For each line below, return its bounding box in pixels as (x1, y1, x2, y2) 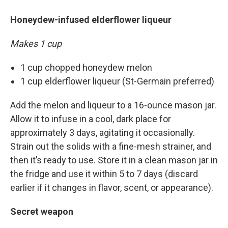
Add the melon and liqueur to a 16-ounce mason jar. (10, 100, 216, 110)
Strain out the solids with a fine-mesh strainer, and (10, 141, 211, 152)
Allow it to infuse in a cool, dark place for (10, 113, 171, 124)
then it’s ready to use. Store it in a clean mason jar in (10, 155, 218, 165)
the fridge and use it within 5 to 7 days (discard (10, 168, 198, 179)
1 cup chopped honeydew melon (20, 62, 152, 73)
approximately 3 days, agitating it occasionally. (10, 127, 195, 138)
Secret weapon (10, 206, 73, 217)
